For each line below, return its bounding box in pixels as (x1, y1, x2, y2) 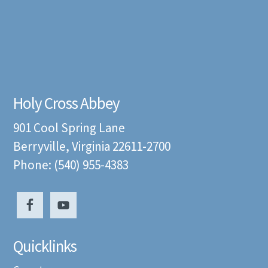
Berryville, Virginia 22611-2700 (13, 138, 171, 155)
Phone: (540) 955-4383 (13, 157, 129, 173)
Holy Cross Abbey (13, 93, 120, 114)
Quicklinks (13, 236, 77, 257)
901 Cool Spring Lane (13, 120, 126, 136)
